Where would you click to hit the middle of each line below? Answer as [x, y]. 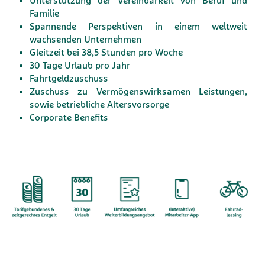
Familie [44, 13]
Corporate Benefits [69, 117]
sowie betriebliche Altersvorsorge [99, 104]
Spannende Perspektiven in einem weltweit [138, 26]
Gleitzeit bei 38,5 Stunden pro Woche [106, 52]
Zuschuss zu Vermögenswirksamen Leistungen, [138, 91]
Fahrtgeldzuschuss [69, 78]
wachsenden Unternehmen [85, 39]
